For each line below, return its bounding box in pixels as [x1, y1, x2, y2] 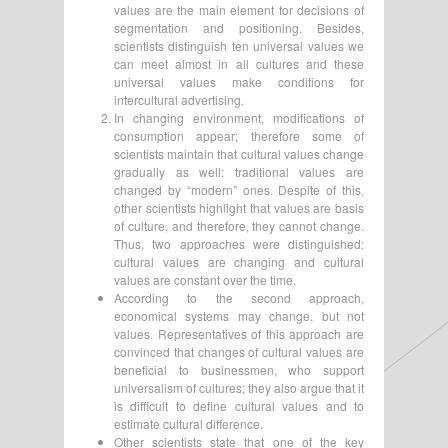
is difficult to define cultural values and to [114, 396, 364, 414]
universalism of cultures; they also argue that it [114, 378, 364, 396]
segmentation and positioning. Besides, [114, 18, 364, 36]
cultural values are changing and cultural [114, 252, 364, 270]
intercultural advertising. [114, 90, 244, 108]
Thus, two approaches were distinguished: [114, 234, 364, 252]
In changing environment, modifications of [114, 108, 364, 126]
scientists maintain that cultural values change [114, 144, 364, 162]
